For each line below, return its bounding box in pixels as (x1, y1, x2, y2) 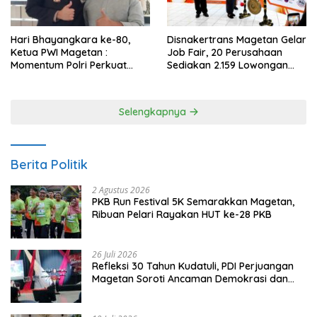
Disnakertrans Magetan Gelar (167, 33, 306, 47)
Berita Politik (11, 156, 88, 173)
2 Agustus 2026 (92, 184, 150, 197)
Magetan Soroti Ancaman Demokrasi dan (92, 272, 288, 286)
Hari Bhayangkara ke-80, (11, 33, 130, 47)
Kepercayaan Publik (11, 71, 105, 85)
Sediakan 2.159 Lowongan (167, 59, 288, 72)
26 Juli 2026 (92, 248, 137, 261)
